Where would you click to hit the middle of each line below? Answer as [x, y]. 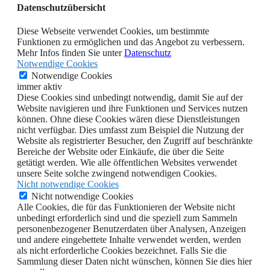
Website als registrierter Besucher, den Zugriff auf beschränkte [135, 141]
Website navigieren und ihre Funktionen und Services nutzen [132, 108]
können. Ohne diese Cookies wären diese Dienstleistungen [128, 119]
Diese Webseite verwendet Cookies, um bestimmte [113, 31]
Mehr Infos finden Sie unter [71, 53]
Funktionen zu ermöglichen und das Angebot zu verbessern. [131, 42]
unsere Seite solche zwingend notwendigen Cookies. [117, 174]
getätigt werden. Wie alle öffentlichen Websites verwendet [127, 163]
